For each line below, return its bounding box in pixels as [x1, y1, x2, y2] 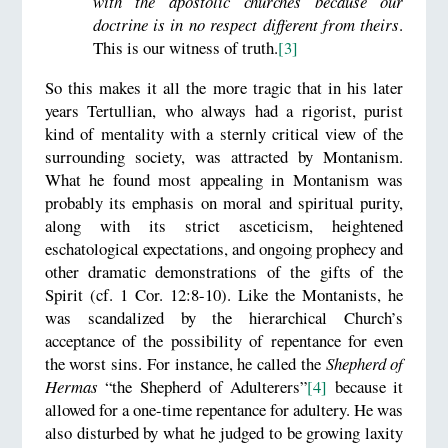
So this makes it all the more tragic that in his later [44, 75, 404, 99]
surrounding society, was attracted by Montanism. [44, 144, 404, 168]
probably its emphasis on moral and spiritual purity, [44, 190, 404, 214]
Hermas [44, 374, 98, 398]
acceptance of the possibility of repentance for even [44, 328, 404, 352]
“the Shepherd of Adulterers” [97, 374, 308, 398]
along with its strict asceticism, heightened [44, 213, 404, 237]
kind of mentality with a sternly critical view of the [44, 121, 404, 145]
